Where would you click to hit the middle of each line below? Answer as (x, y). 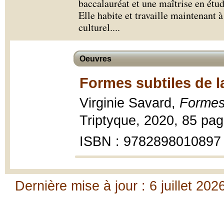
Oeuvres (95, 59)
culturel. (95, 27)
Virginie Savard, (129, 103)
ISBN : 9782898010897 (150, 141)
